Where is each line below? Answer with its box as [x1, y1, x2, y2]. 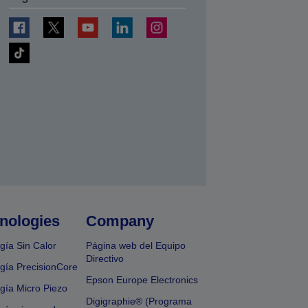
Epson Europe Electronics [86, 274, 199, 285]
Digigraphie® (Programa [86, 296, 192, 307]
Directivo [86, 253, 124, 264]
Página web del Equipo [86, 240, 186, 251]
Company [86, 212, 155, 230]
